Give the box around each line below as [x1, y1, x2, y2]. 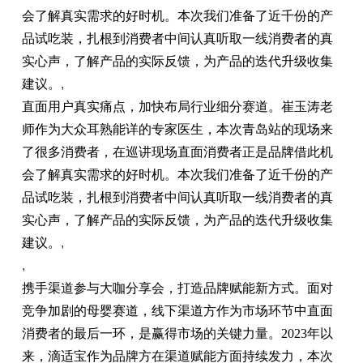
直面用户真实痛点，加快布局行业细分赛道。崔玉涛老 [21, 100, 333, 113]
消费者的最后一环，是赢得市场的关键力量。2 [21, 327, 288, 340]
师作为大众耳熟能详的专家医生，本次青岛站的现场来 [21, 122, 333, 136]
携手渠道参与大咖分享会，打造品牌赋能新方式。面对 [21, 281, 333, 295]
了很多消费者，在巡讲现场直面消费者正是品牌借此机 [21, 145, 333, 159]
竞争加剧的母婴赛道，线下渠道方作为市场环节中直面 [21, 304, 333, 318]
